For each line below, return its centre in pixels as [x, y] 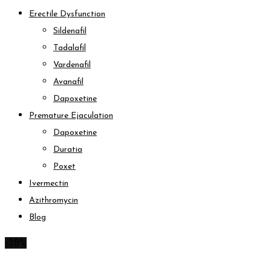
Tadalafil [70, 48]
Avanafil [68, 82]
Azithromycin [54, 201]
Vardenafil [72, 65]
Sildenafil [70, 31]
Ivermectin [49, 184]
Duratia [68, 150]
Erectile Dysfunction [67, 14]
